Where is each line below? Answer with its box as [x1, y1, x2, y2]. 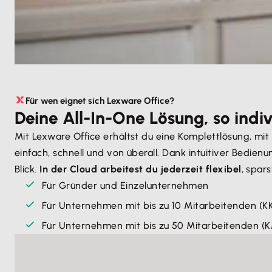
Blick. [15, 163, 40, 175]
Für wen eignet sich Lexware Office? [25, 95, 174, 107]
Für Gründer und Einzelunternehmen [42, 180, 209, 192]
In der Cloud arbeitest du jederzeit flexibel [39, 163, 242, 175]
